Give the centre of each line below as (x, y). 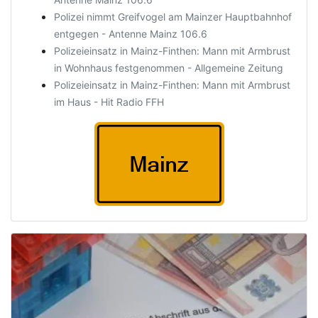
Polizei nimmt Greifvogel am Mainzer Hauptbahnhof (173, 17)
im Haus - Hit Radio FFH (109, 102)
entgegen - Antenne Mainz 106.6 (131, 34)
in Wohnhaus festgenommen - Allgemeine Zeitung (169, 68)
